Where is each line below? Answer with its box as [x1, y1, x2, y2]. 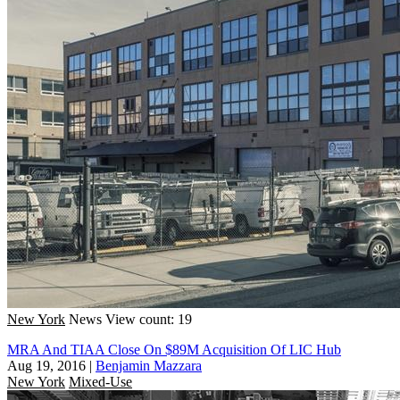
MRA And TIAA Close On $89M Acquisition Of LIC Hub [7, 341, 341, 357]
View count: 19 [105, 311, 192, 327]
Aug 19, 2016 [7, 357, 86, 373]
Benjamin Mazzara [96, 357, 202, 373]
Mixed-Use [69, 373, 132, 389]
